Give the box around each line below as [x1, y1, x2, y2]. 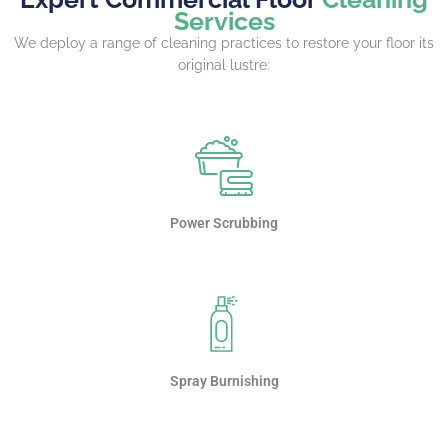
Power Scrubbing [170, 214, 278, 231]
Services [173, 5, 275, 36]
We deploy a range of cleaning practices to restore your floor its [14, 34, 434, 51]
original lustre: [178, 56, 270, 73]
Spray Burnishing [169, 372, 279, 389]
